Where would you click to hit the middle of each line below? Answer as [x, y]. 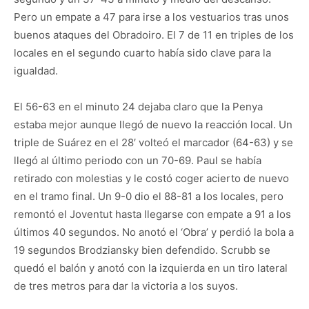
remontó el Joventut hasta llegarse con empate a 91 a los [152, 214]
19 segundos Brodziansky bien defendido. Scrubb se [142, 250]
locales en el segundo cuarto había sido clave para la [142, 52]
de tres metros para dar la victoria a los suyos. [126, 286]
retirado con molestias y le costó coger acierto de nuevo [151, 178]
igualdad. [36, 70]
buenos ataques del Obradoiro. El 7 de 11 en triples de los [154, 34]
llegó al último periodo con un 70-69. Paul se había [138, 160]
